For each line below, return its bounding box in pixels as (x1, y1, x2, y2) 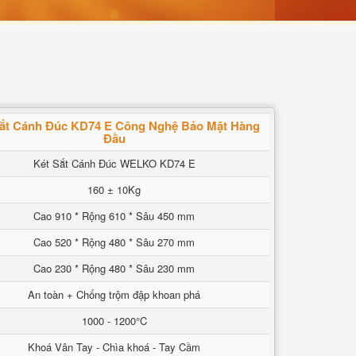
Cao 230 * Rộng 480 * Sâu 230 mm (33, 261, 195, 276)
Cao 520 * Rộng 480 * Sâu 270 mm (33, 234, 195, 250)
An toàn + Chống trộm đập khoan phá (28, 287, 200, 302)
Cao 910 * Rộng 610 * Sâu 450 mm (33, 208, 195, 223)
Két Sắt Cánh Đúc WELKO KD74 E (33, 156, 195, 171)
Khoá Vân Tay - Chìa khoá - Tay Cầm (28, 339, 200, 354)
